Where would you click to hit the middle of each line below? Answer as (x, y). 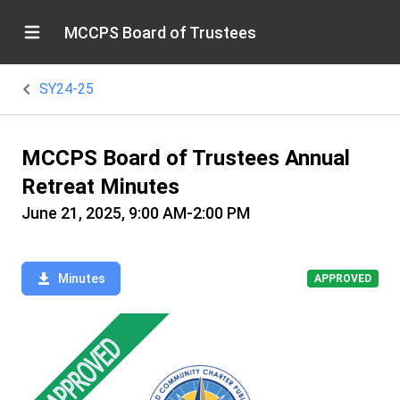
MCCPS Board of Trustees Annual (186, 158)
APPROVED (343, 279)
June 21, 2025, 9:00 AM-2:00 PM (136, 213)
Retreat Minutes (100, 187)
